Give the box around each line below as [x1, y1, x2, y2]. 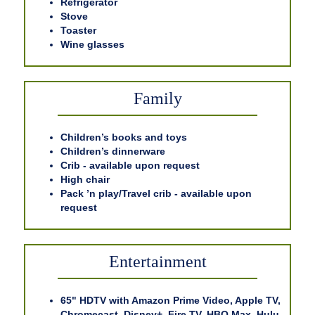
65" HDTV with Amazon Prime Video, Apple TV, [60, 295, 281, 307]
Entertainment [108, 252, 207, 271]
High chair [60, 174, 110, 186]
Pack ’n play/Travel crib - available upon [60, 188, 252, 200]
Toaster [60, 25, 96, 37]
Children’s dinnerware [60, 146, 165, 157]
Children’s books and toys [60, 131, 187, 143]
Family [133, 89, 182, 108]
